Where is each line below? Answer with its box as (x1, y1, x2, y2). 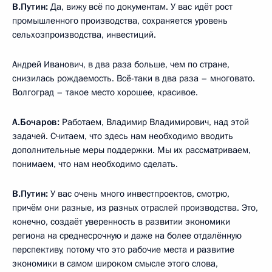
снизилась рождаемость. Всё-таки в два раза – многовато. (12, 72, 255, 84)
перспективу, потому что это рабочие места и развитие (12, 243, 234, 256)
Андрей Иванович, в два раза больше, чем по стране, (12, 58, 229, 70)
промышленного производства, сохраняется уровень (12, 14, 228, 27)
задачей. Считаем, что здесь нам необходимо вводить (12, 129, 233, 142)
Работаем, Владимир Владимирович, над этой (59, 115, 249, 128)
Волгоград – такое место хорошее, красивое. (12, 86, 198, 98)
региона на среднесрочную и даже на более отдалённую (12, 229, 242, 242)
